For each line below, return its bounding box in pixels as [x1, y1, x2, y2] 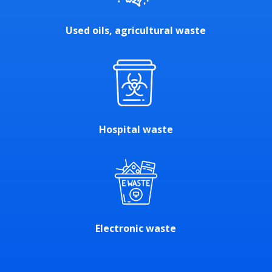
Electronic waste [95, 221, 177, 235]
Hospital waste [98, 122, 173, 136]
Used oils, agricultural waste [66, 24, 206, 38]
